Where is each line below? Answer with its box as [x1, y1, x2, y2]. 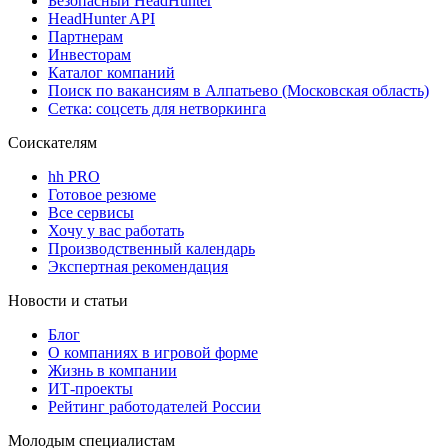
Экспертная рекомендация [48, 257, 228, 275]
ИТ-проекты [48, 379, 133, 397]
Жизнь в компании [48, 361, 177, 379]
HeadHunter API [48, 9, 155, 27]
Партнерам [48, 27, 123, 45]
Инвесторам [48, 45, 131, 63]
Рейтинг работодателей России [48, 397, 261, 415]
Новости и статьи [8, 291, 128, 309]
